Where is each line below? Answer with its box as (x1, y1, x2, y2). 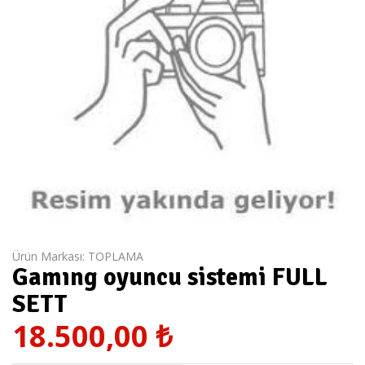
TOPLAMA (88, 248, 143, 264)
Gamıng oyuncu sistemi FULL (12, 262, 328, 292)
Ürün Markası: (12, 248, 88, 264)
